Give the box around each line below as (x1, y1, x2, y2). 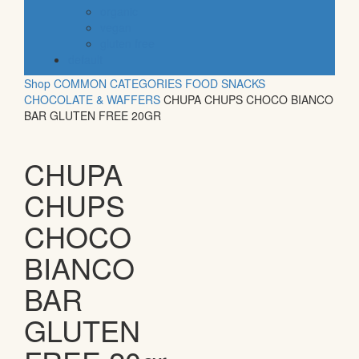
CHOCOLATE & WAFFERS (24, 91, 160, 108)
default (68, 51, 103, 68)
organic (100, 3, 138, 20)
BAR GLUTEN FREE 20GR (24, 107, 161, 124)
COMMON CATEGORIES (54, 75, 182, 92)
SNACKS (221, 75, 265, 92)
